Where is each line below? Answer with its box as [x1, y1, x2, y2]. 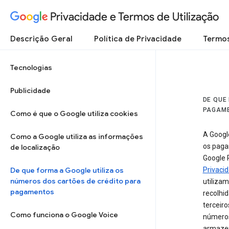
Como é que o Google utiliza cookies [10, 109, 138, 118]
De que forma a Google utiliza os [10, 166, 124, 175]
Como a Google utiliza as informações [10, 132, 143, 141]
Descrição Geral [10, 34, 73, 43]
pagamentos [10, 187, 54, 196]
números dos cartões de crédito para [10, 176, 141, 186]
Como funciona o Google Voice [10, 210, 118, 219]
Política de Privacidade [94, 34, 181, 43]
